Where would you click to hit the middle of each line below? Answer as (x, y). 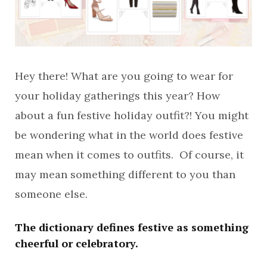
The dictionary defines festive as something (132, 227)
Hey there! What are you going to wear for (124, 76)
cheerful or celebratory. (77, 243)
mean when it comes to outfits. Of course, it (129, 155)
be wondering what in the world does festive (129, 135)
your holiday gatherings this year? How (117, 96)
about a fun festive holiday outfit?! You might (132, 115)
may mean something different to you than (125, 174)
